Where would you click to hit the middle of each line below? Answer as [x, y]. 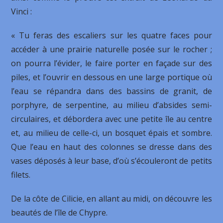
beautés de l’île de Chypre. [59, 213]
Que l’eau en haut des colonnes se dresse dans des [111, 147]
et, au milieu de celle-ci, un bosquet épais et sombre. [111, 133]
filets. [21, 175]
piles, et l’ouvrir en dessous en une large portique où [111, 77]
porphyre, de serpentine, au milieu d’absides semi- [111, 105]
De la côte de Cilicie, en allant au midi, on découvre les [111, 199]
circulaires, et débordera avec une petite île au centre [111, 119]
